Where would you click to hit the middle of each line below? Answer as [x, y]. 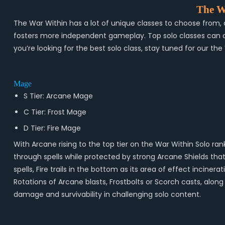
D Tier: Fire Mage [52, 128]
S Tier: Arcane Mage [58, 96]
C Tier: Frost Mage [55, 112]
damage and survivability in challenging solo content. [107, 194]
